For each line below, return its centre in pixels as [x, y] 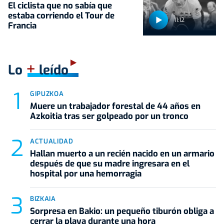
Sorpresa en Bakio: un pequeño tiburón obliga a [122, 211]
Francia [22, 26]
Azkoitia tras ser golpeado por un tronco [109, 116]
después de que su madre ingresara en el [110, 164]
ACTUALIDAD [52, 141]
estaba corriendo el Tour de [61, 16]
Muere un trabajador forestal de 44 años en [115, 106]
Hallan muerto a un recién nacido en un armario [122, 154]
